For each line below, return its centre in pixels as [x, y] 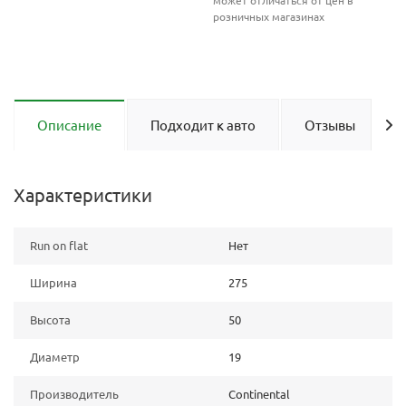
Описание [69, 125]
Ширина [53, 282]
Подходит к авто [203, 125]
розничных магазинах [269, 16]
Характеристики [83, 194]
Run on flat [59, 245]
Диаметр [55, 357]
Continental [259, 394]
